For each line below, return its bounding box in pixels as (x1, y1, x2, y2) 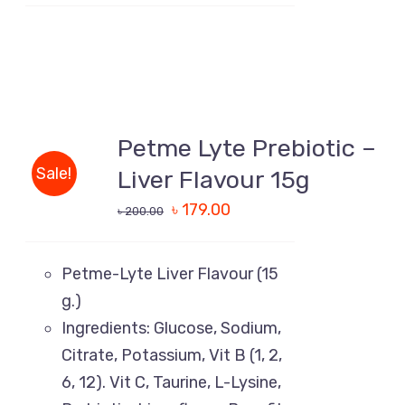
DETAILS (18, 183, 80, 199)
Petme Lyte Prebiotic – (118, 134, 377, 163)
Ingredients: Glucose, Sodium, (61, 318, 282, 338)
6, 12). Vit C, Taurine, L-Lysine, (61, 372, 282, 392)
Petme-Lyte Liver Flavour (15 (61, 264, 279, 284)
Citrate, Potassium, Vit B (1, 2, (61, 345, 283, 365)
